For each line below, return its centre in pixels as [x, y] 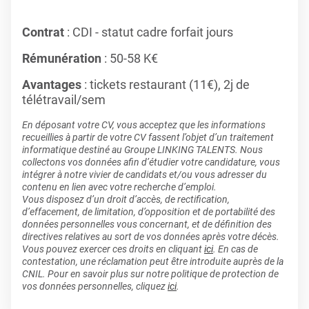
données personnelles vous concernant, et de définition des [147, 224]
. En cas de [236, 249]
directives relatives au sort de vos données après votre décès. [151, 237]
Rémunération [63, 58]
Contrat [43, 32]
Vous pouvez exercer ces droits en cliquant [113, 249]
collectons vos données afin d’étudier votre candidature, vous [151, 162]
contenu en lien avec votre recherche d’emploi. [119, 187]
